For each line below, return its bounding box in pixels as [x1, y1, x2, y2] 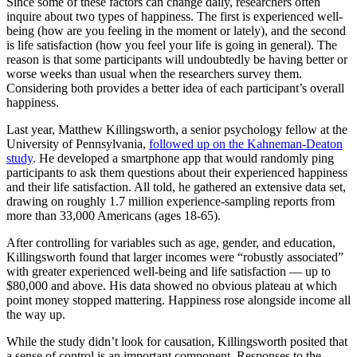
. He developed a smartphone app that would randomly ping [33, 151, 334, 165]
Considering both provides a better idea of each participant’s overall [6, 80, 344, 95]
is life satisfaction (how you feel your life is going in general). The [6, 37, 337, 52]
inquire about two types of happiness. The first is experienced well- [6, 9, 343, 23]
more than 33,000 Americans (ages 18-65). [6, 208, 221, 222]
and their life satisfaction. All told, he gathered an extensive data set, [6, 179, 346, 194]
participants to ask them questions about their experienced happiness [6, 165, 347, 179]
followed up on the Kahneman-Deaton [149, 136, 343, 151]
